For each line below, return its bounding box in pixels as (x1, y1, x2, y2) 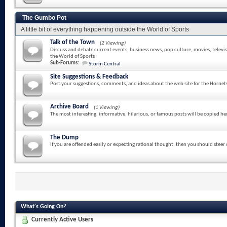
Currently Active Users (31, 216, 93, 223)
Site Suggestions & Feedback (50, 73, 128, 80)
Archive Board (50, 103, 89, 110)
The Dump (50, 134, 79, 141)
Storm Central (89, 61, 121, 67)
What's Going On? (21, 204, 66, 210)
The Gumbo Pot (22, 14, 66, 21)
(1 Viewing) (94, 105, 120, 110)
